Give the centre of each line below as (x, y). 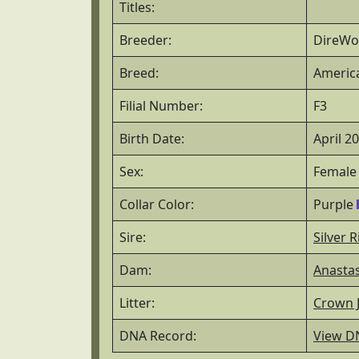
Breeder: (145, 40)
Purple (335, 204)
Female (335, 171)
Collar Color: (157, 204)
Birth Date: (152, 139)
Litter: (137, 303)
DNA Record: (158, 336)
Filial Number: (161, 106)
